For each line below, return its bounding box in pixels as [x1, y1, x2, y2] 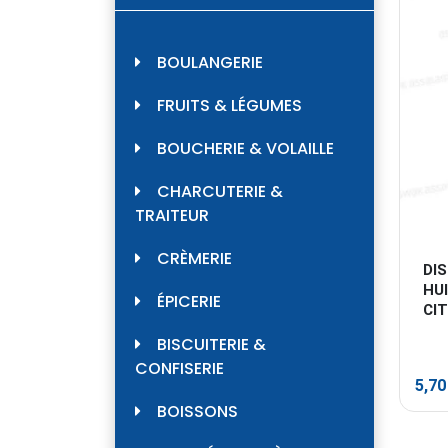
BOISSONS [157, 400, 238, 424]
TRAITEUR [135, 204, 209, 228]
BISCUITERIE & [157, 333, 266, 357]
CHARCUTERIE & [157, 180, 283, 204]
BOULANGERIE [157, 51, 263, 75]
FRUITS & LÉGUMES [157, 94, 302, 118]
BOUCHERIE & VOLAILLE [157, 137, 334, 161]
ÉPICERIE [157, 290, 221, 314]
